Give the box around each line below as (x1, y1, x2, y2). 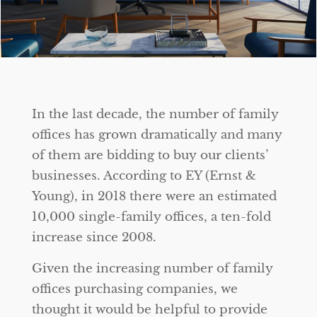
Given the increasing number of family (32, 261, 273, 276)
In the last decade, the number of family (32, 107, 279, 122)
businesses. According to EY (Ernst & (32, 168, 256, 183)
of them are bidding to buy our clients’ (32, 148, 268, 163)
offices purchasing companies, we (32, 282, 238, 296)
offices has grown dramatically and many (32, 127, 282, 142)
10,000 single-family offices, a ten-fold (32, 209, 271, 224)
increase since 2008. (32, 230, 156, 245)
